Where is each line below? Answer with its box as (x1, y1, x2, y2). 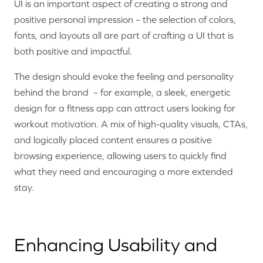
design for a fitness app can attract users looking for (14, 102, 235, 113)
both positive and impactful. (14, 45, 132, 56)
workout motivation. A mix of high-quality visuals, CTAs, (14, 118, 248, 129)
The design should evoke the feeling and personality (14, 70, 234, 82)
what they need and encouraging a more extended (14, 166, 233, 177)
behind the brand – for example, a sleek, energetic (14, 86, 231, 97)
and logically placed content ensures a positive (14, 134, 212, 145)
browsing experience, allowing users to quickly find (14, 150, 227, 161)
